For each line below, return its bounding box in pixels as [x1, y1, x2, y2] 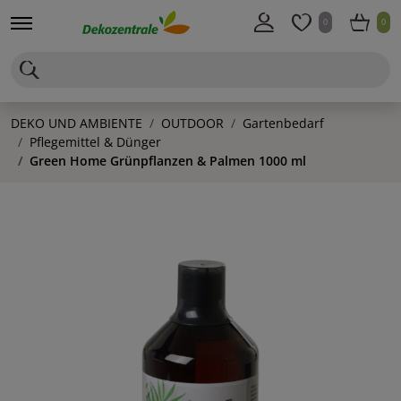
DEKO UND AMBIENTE [11, 115, 142, 132]
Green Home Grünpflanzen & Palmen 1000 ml [30, 152, 306, 169]
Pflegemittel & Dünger [30, 133, 161, 150]
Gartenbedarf [243, 115, 324, 132]
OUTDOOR [161, 115, 224, 132]
